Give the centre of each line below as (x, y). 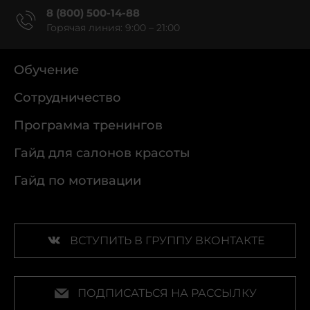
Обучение (46, 70)
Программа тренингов (88, 125)
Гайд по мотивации (77, 181)
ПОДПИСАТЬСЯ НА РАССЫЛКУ (167, 293)
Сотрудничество (67, 98)
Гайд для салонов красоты (102, 153)
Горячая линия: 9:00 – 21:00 (113, 28)
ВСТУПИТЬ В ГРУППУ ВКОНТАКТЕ (167, 240)
